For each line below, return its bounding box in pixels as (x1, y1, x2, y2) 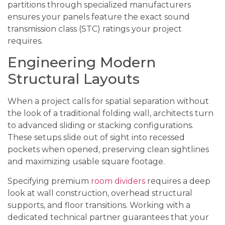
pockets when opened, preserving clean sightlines (8, 145, 209, 155)
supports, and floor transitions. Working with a (8, 200, 190, 210)
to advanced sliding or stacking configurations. (8, 121, 193, 131)
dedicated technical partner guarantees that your (8, 212, 209, 222)
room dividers (91, 176, 145, 186)
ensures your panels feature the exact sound (8, 12, 190, 22)
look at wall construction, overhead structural (8, 188, 192, 198)
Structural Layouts (8, 70, 140, 88)
